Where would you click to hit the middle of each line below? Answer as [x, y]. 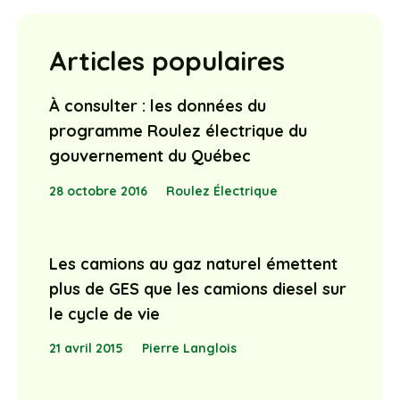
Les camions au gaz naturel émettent [193, 263]
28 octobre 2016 [98, 191]
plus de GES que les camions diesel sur [197, 288]
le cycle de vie [104, 313]
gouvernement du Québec [150, 155]
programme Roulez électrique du [178, 130]
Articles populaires [167, 61]
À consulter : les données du [157, 105]
